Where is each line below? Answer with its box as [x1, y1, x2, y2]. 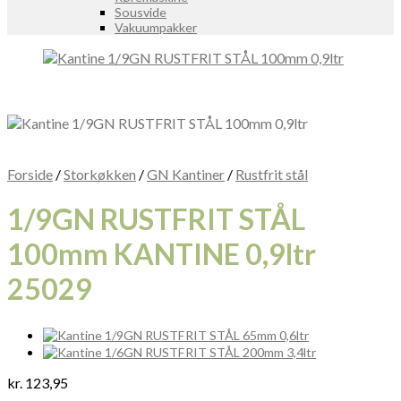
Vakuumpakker [115, 20, 197, 35]
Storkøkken [64, 166, 136, 183]
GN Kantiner [147, 166, 225, 183]
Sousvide [115, 4, 166, 20]
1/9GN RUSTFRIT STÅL [7, 201, 305, 237]
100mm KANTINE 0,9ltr [7, 236, 316, 272]
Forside [7, 166, 53, 183]
